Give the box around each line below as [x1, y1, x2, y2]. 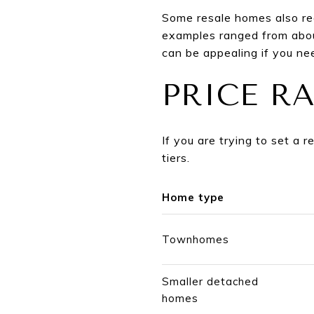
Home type [162, 190, 224, 204]
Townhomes [162, 232, 229, 246]
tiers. [162, 150, 190, 165]
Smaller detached [162, 274, 259, 288]
